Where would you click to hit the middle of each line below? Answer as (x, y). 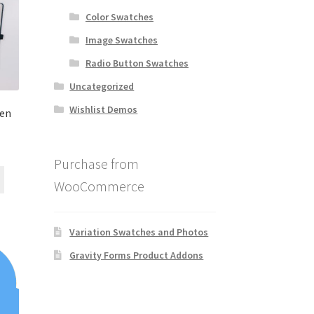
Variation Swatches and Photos (139, 232)
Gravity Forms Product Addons (137, 255)
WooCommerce (99, 186)
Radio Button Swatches (137, 63)
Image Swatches (121, 40)
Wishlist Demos (104, 109)
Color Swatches (119, 16)
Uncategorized (102, 86)
